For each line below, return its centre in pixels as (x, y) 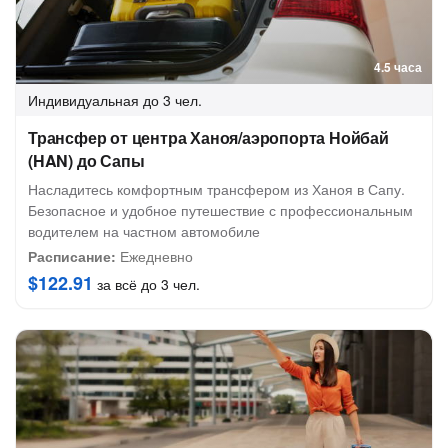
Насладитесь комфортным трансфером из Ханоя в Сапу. (216, 189)
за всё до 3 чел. (146, 284)
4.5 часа (398, 67)
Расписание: (72, 256)
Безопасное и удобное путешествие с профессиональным (220, 210)
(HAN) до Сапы (86, 160)
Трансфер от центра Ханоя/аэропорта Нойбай (208, 137)
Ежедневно (154, 256)
